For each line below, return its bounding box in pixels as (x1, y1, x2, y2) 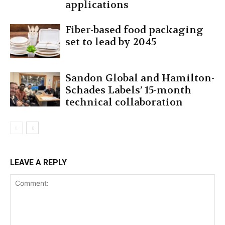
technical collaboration (65, 95, 183, 108)
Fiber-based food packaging (65, 23, 203, 36)
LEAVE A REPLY (10, 157, 67, 167)
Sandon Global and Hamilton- (65, 71, 214, 84)
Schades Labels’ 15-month (65, 83, 191, 96)
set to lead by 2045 (65, 35, 159, 48)
